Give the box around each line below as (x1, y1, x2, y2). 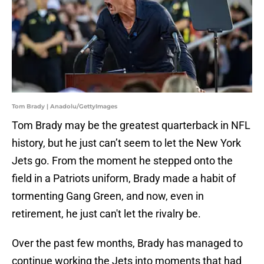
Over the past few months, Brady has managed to (12, 237, 243, 250)
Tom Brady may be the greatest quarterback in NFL (12, 119, 250, 132)
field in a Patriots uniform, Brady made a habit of (12, 172, 236, 185)
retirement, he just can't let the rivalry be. (12, 207, 201, 220)
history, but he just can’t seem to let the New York (12, 137, 241, 150)
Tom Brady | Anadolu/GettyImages (12, 103, 117, 111)
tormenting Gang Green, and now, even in (12, 190, 204, 203)
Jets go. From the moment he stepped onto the (12, 154, 233, 167)
